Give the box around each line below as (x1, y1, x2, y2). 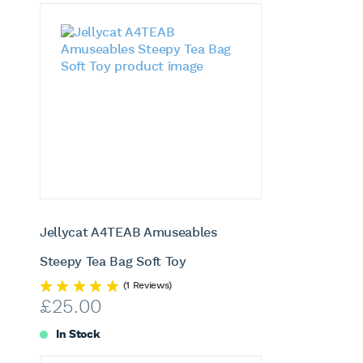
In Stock (56, 327, 100, 343)
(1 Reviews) (122, 280, 172, 293)
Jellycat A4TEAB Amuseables (40, 224, 217, 242)
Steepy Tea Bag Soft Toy (40, 254, 186, 271)
